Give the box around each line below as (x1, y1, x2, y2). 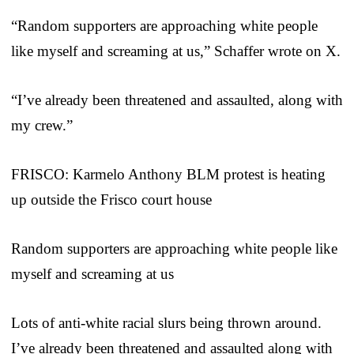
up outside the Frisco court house (11, 191, 212, 209)
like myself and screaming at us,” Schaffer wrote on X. (11, 43, 341, 60)
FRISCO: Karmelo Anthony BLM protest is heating (11, 166, 326, 183)
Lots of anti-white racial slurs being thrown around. (11, 314, 322, 332)
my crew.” (11, 117, 73, 134)
